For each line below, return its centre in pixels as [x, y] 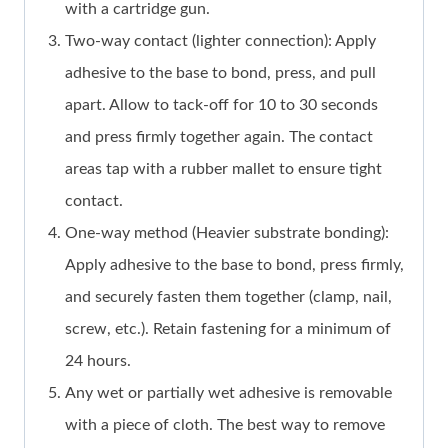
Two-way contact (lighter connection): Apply [220, 41]
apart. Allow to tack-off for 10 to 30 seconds [221, 105]
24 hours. [98, 361]
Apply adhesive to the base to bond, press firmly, [234, 265]
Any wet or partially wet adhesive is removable [228, 393]
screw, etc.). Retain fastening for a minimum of [228, 329]
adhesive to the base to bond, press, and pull [220, 73]
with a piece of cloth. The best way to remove [225, 425]
